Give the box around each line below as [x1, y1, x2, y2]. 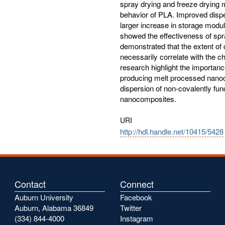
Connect [120, 177, 154, 190]
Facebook [120, 192, 152, 202]
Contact [15, 177, 46, 190]
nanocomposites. [120, 93, 176, 104]
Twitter [120, 202, 142, 213]
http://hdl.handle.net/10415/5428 [120, 126, 223, 137]
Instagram [120, 213, 153, 223]
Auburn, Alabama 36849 [15, 202, 93, 213]
